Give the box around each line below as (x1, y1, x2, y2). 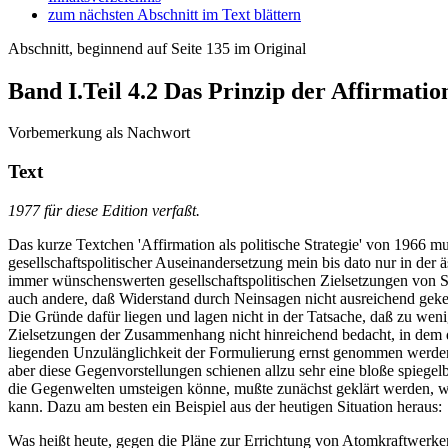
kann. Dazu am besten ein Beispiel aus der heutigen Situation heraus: (8, 397, 442, 415)
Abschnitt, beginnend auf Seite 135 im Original (8, 39, 306, 57)
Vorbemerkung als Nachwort (8, 124, 190, 142)
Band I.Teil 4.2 (8, 77, 158, 104)
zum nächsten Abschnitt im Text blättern (48, 5, 301, 23)
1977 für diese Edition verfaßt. (8, 201, 200, 219)
